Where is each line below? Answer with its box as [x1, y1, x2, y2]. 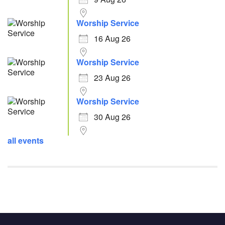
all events [8, 135, 44, 146]
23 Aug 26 [94, 72, 131, 83]
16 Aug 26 [94, 33, 131, 44]
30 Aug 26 [94, 111, 131, 123]
